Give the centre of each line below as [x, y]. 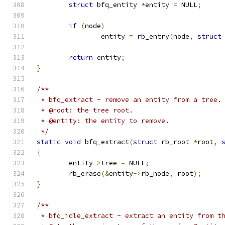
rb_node [155, 174]
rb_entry [151, 36]
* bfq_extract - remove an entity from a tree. [129, 100]
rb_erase [85, 174]
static [49, 142]
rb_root [175, 142]
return [81, 58]
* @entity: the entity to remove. [103, 121]
